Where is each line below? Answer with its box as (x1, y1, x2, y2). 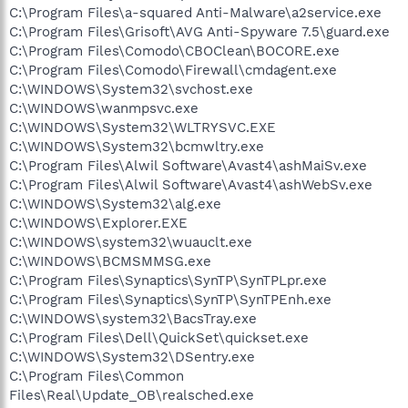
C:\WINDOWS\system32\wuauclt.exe (9, 233, 252, 250)
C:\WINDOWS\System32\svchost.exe (9, 80, 253, 97)
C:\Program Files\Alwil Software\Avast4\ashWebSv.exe (9, 176, 372, 193)
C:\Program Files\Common (9, 367, 184, 384)
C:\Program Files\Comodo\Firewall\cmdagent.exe (9, 61, 337, 78)
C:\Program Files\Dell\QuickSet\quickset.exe (9, 329, 309, 346)
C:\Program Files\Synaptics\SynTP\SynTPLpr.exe (9, 271, 327, 289)
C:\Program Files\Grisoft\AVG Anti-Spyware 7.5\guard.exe (9, 23, 390, 40)
